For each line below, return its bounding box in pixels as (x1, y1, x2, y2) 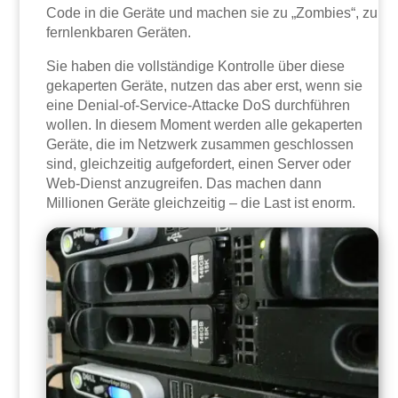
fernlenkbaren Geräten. (46, 24, 192, 40)
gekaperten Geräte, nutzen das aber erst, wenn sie (46, 77, 363, 93)
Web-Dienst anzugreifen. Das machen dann (46, 175, 322, 191)
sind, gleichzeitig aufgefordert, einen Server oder (46, 155, 352, 171)
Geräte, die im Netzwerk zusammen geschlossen (46, 136, 354, 152)
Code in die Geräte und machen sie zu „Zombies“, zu (46, 4, 378, 20)
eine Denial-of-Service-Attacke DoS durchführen (46, 97, 351, 113)
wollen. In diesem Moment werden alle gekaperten (46, 116, 363, 132)
